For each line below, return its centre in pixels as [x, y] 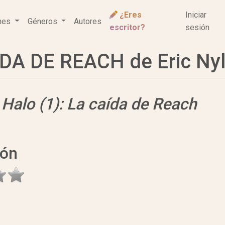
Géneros [43, 21]
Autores [88, 21]
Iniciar [196, 15]
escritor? [128, 27]
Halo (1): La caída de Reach [99, 104]
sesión [198, 27]
